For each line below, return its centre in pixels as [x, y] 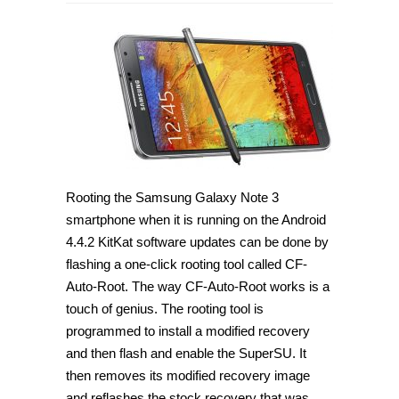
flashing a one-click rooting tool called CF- [187, 264]
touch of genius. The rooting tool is [165, 308]
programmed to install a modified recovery [188, 330]
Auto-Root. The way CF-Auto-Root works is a [198, 286]
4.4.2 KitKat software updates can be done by [197, 241]
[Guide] [163, 164]
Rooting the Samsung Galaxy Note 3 [172, 197]
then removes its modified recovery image [188, 375]
